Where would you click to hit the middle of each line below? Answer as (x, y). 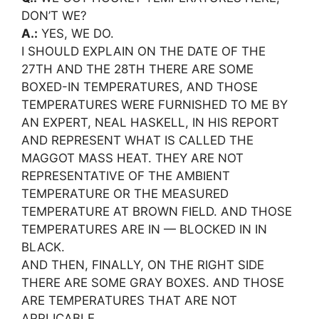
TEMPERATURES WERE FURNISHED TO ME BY (155, 105)
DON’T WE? (54, 16)
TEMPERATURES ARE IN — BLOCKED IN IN (144, 229)
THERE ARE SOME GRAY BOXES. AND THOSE (153, 283)
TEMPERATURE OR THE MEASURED (125, 194)
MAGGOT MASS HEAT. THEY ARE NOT (132, 158)
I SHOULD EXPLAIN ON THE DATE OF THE (143, 51)
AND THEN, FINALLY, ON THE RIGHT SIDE (143, 265)
